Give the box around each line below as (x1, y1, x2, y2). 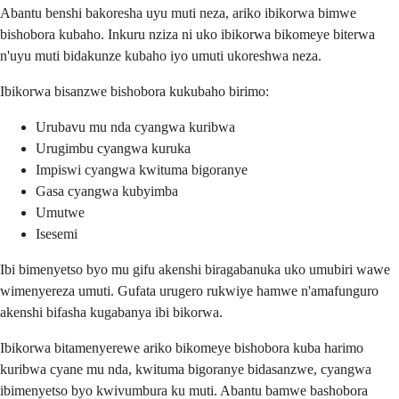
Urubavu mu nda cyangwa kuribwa (36, 118, 235, 134)
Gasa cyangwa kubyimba (36, 183, 178, 199)
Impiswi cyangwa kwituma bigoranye (36, 161, 248, 177)
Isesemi (36, 225, 77, 241)
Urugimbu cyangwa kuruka (36, 140, 191, 156)
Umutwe (36, 204, 85, 220)
